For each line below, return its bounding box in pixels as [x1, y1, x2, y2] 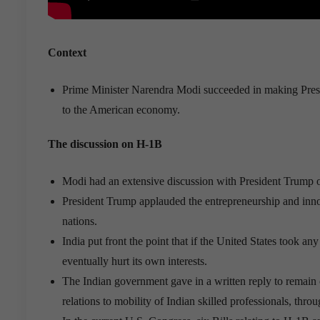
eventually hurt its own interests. [62, 254, 207, 267]
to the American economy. [62, 103, 180, 116]
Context [48, 46, 86, 59]
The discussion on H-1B [48, 137, 162, 150]
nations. [62, 214, 97, 227]
